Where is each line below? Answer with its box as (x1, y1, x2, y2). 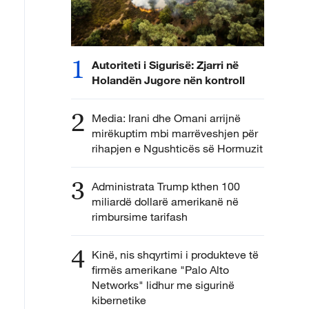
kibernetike (92, 293, 146, 308)
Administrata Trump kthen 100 (92, 179, 240, 194)
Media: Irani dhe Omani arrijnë (92, 111, 241, 126)
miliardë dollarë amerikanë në (92, 195, 239, 209)
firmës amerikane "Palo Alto (92, 263, 229, 277)
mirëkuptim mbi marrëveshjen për (92, 126, 258, 141)
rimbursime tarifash (92, 210, 188, 224)
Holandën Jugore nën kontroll (92, 73, 245, 87)
